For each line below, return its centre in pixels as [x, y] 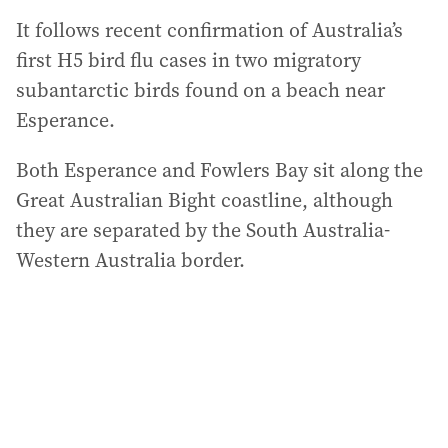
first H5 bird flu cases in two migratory [188, 59]
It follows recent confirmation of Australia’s [209, 29]
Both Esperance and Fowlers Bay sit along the [219, 169]
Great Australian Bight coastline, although [204, 199]
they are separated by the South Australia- [203, 229]
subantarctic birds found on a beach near [200, 89]
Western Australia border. [130, 259]
